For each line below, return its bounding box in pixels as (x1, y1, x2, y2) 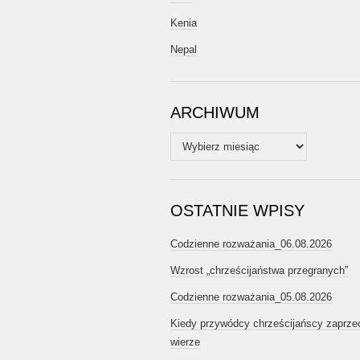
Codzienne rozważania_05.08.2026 (170, 291, 332, 303)
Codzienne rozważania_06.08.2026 (170, 238, 332, 250)
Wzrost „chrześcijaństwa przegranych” (170, 264, 348, 276)
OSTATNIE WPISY (170, 202, 305, 219)
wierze (170, 336, 200, 348)
